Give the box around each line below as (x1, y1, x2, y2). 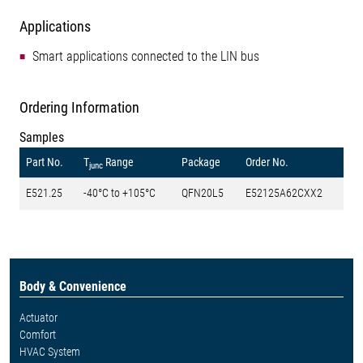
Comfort (19, 328, 56, 342)
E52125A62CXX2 (246, 186, 322, 200)
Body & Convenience (19, 279, 126, 295)
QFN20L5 (181, 186, 224, 200)
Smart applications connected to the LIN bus (32, 49, 259, 65)
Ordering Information (19, 99, 139, 117)
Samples (19, 130, 64, 146)
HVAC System (19, 345, 80, 359)
